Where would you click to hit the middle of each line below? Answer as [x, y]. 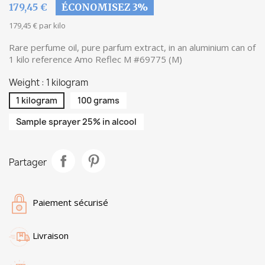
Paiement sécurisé [70, 202]
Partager [28, 162]
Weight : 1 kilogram [49, 83]
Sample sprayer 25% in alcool [76, 122]
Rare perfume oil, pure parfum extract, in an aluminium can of [132, 47]
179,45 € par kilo [37, 25]
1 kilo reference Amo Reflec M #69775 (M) [96, 59]
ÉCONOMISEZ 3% [105, 7]
